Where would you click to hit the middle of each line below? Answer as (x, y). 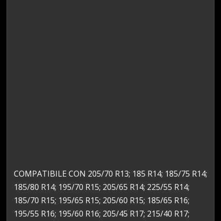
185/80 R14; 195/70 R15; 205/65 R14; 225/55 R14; (102, 187)
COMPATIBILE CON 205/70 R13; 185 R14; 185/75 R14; (111, 173)
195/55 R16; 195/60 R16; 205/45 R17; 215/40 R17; (102, 213)
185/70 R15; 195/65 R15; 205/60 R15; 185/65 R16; (102, 200)
